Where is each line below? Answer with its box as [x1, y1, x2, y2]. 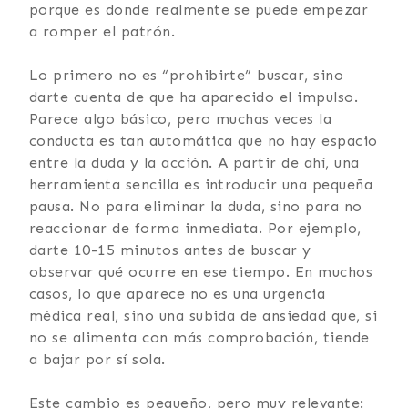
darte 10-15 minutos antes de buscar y [29, 240, 311, 259]
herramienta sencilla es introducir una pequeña [29, 175, 373, 193]
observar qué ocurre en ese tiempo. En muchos [29, 262, 373, 280]
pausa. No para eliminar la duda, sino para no [29, 197, 362, 215]
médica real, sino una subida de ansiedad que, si [29, 306, 378, 324]
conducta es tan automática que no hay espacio [29, 131, 378, 149]
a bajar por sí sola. [29, 350, 166, 368]
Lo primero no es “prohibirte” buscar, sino [29, 66, 344, 84]
